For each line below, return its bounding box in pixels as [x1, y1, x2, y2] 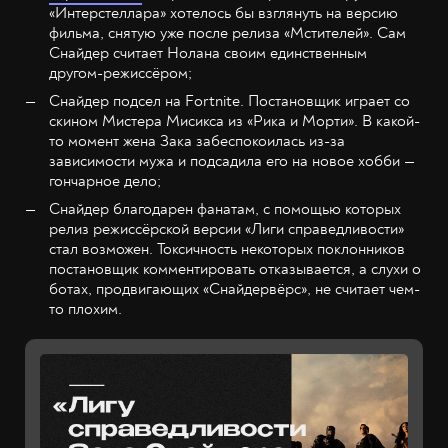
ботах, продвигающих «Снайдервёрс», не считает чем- [49, 279, 420, 299]
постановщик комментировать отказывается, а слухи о [49, 259, 421, 279]
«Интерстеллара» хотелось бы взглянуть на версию [49, 3, 398, 23]
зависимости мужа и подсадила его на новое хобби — [49, 151, 415, 171]
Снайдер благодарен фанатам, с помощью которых [49, 199, 401, 219]
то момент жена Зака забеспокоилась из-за [49, 131, 345, 151]
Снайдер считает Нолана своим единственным [49, 43, 367, 63]
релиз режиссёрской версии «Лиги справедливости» [49, 219, 404, 239]
